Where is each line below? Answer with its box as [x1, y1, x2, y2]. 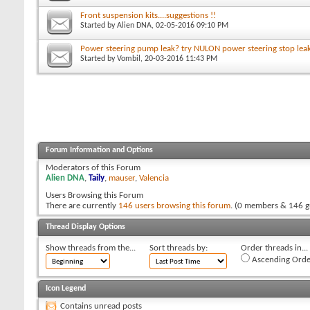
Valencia [139, 173, 169, 183]
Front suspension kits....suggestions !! [80, 10, 216, 20]
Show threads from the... [46, 243, 136, 253]
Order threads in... [241, 243, 308, 253]
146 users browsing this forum [118, 201, 230, 210]
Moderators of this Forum [46, 163, 140, 172]
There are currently [46, 201, 118, 210]
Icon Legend [46, 284, 86, 293]
